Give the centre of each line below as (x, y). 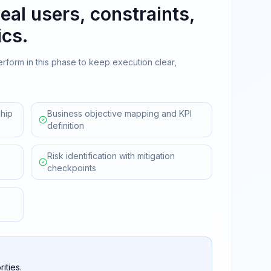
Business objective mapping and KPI (120, 113)
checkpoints (72, 168)
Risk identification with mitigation (111, 156)
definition (66, 126)
